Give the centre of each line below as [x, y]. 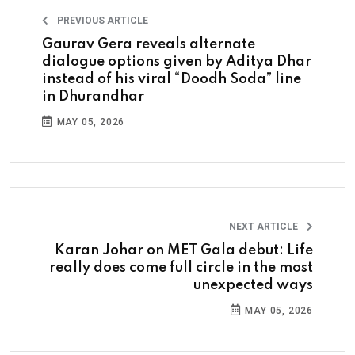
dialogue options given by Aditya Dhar [177, 61]
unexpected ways [253, 285]
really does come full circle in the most [181, 267]
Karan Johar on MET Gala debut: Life [184, 250]
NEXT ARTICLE [265, 226]
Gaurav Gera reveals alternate [149, 44]
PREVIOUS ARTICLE [101, 20]
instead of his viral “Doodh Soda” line [172, 79]
